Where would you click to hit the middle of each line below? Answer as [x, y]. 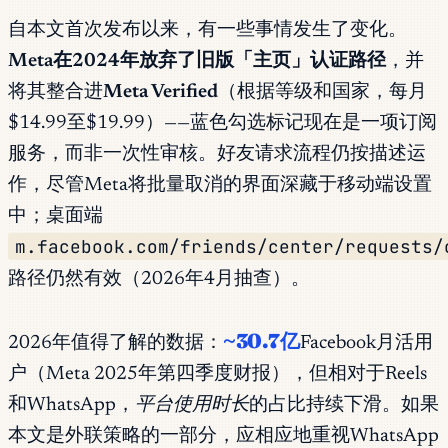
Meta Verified [160, 93]
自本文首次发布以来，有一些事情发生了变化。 [207, 31]
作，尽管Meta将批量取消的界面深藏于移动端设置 [220, 186]
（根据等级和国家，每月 [322, 93]
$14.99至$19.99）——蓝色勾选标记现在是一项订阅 [222, 124]
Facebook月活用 [366, 344]
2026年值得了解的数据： [115, 344]
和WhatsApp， [71, 406]
